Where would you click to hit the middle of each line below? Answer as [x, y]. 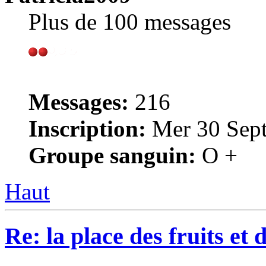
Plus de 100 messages [130, 21]
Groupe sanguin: [112, 155]
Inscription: [87, 128]
